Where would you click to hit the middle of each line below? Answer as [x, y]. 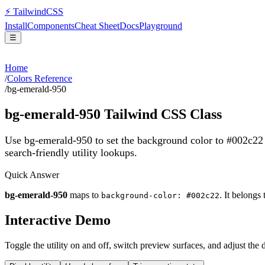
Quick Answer [32, 175]
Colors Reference [40, 78]
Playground [161, 26]
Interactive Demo [58, 220]
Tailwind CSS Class [161, 114]
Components [51, 26]
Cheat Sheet [97, 26]
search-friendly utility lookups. [71, 152]
